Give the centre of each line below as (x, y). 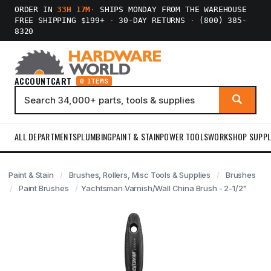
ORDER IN (36, 9)
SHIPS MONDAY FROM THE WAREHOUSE (171, 9)
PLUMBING (95, 136)
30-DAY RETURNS (152, 20)
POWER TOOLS (184, 136)
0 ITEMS (94, 81)
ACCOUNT (33, 81)
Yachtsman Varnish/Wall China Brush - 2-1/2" (164, 188)
